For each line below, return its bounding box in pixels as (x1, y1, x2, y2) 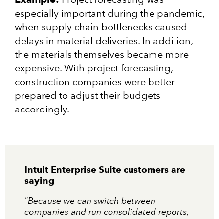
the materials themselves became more (15, 48, 189, 61)
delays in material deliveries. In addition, (15, 35, 193, 47)
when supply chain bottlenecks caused (15, 21, 187, 33)
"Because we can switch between (24, 195, 155, 206)
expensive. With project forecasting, (15, 62, 173, 74)
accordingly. (15, 103, 69, 115)
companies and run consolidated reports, (24, 206, 189, 217)
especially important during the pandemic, (15, 7, 204, 20)
